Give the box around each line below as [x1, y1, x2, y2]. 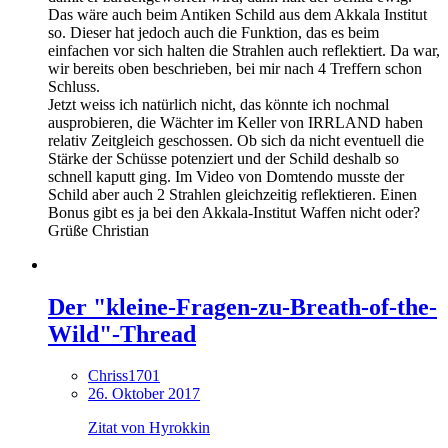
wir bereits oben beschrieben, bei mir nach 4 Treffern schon [48, 59, 422, 77]
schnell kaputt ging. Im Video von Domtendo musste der [48, 167, 404, 185]
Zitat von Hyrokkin [88, 419, 210, 437]
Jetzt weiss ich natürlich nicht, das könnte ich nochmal [48, 95, 389, 113]
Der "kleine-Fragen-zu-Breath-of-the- [48, 293, 437, 320]
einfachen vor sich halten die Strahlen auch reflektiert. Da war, [48, 41, 440, 59]
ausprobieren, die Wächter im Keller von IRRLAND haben [48, 113, 423, 131]
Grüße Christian [48, 221, 149, 239]
